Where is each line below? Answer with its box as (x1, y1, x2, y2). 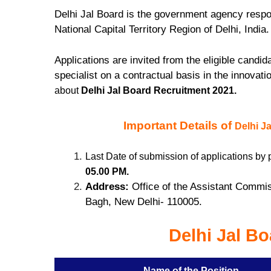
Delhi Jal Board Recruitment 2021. (81, 85, 237, 96)
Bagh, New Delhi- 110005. (85, 196, 202, 208)
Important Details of (123, 119, 235, 132)
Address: (85, 181, 129, 193)
